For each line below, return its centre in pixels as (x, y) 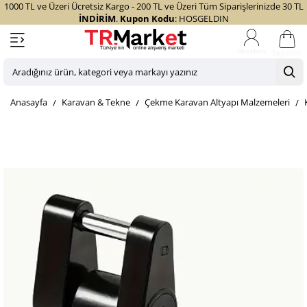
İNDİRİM (97, 19)
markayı (23, 139)
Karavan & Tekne (96, 102)
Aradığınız (27, 78)
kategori (23, 109)
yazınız (20, 154)
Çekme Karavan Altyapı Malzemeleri (217, 102)
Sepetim (286, 52)
